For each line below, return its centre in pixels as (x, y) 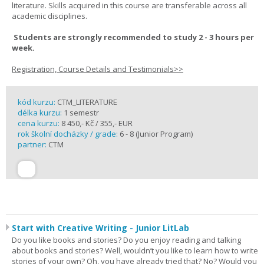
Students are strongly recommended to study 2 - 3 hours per (133, 37)
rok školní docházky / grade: (69, 134)
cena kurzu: (39, 123)
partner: (33, 144)
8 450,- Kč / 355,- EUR (96, 123)
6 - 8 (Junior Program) (156, 134)
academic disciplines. (49, 16)
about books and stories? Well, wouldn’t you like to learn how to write (135, 250)
